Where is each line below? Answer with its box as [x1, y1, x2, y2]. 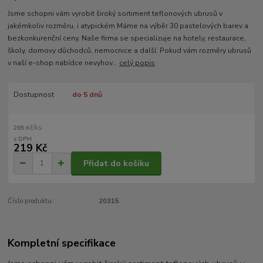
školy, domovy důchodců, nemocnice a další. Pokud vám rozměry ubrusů [8, 45, 252, 55]
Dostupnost [13, 89, 54, 99]
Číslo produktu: [8, 197, 54, 206]
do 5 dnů [72, 89, 102, 99]
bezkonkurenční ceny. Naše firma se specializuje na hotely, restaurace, [8, 33, 247, 43]
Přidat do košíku [83, 157, 149, 169]
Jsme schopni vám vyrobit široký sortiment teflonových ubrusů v [8, 8, 223, 18]
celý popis [119, 58, 156, 68]
